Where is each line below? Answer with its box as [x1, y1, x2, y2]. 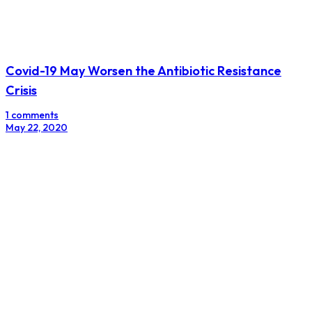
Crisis [6, 81, 37, 98]
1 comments [6, 108, 58, 121]
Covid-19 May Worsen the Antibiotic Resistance [6, 62, 281, 79]
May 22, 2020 [6, 120, 68, 134]
